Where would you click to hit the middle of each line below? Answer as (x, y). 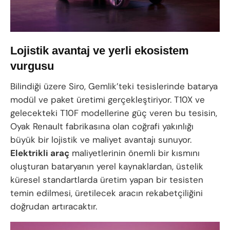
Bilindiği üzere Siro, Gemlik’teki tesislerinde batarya (114, 86)
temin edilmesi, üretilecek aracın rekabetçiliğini (107, 193)
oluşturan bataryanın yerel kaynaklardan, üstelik (107, 166)
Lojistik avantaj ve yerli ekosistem (100, 51)
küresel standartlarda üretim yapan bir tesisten (107, 179)
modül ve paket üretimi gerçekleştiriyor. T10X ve (108, 99)
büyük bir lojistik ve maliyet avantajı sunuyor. (101, 139)
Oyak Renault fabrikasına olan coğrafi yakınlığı (102, 126)
